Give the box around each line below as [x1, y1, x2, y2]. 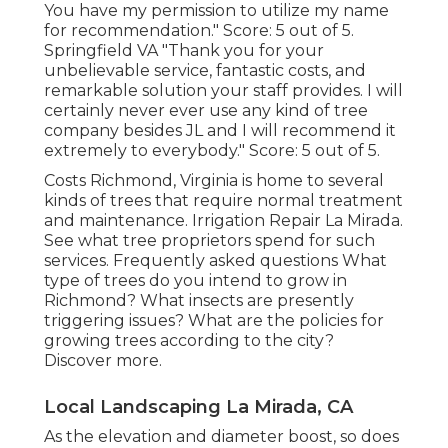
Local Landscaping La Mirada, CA [44, 396, 353, 419]
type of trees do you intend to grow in [44, 271, 347, 291]
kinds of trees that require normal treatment [44, 191, 403, 211]
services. [44, 251, 113, 271]
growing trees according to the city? [44, 331, 334, 351]
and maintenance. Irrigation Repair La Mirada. [44, 211, 403, 231]
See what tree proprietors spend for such [44, 231, 375, 251]
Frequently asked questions [113, 251, 338, 271]
